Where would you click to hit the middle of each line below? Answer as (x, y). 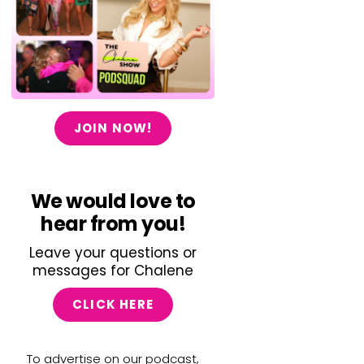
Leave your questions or (113, 252)
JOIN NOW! (113, 128)
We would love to (113, 201)
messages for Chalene (113, 270)
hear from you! (113, 223)
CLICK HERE (113, 304)
